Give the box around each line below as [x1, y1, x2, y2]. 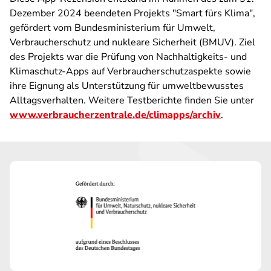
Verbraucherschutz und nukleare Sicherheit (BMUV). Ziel [10, 36, 255, 49]
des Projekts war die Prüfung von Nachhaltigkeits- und [10, 50, 247, 64]
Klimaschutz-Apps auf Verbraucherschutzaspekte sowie [10, 65, 251, 78]
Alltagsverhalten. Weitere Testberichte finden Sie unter [10, 94, 254, 107]
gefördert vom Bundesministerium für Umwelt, [10, 21, 215, 34]
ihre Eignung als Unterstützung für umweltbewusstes [10, 79, 244, 93]
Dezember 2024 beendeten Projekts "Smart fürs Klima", [10, 7, 255, 20]
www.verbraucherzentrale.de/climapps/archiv [10, 108, 221, 122]
